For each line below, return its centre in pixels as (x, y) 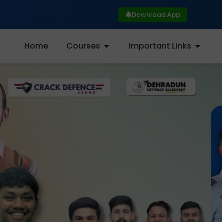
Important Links (160, 46)
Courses (83, 46)
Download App (156, 14)
